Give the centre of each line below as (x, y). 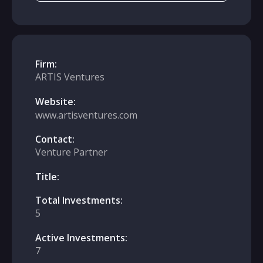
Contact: (55, 139)
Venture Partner (71, 152)
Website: (55, 102)
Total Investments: (79, 200)
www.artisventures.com (86, 115)
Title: (47, 177)
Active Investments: (81, 238)
